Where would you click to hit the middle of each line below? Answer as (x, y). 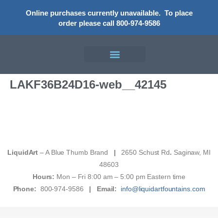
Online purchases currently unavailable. (93, 13)
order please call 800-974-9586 (109, 23)
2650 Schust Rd (145, 152)
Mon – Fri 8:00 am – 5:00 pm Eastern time (121, 176)
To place (178, 13)
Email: (107, 189)
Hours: (45, 176)
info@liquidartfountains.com (163, 189)
